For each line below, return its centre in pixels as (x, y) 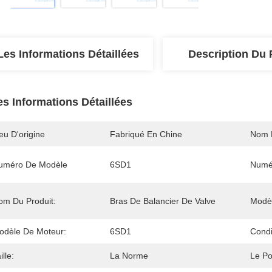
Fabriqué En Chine (146, 134)
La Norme (129, 256)
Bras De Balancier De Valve (163, 201)
